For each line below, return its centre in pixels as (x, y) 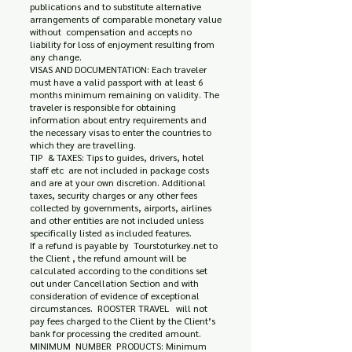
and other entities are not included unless (117, 220)
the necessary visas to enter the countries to (121, 132)
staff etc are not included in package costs (119, 170)
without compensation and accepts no (111, 31)
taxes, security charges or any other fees (114, 195)
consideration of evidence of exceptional (115, 295)
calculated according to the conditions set (119, 270)
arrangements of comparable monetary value (126, 19)
